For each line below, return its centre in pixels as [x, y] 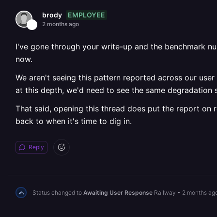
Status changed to [58, 192]
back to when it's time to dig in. [74, 121]
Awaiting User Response [118, 192]
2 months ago [61, 24]
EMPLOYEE [86, 15]
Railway [165, 192]
